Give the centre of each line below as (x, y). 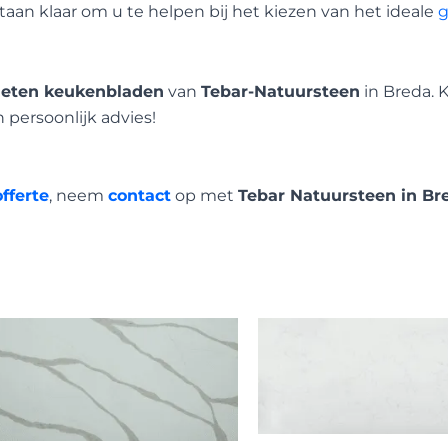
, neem (78, 195)
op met (204, 195)
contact (139, 195)
